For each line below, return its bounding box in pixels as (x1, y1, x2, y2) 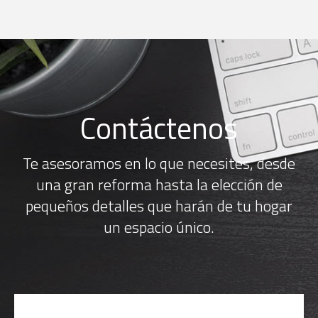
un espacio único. (104, 214, 214, 239)
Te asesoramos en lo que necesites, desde (23, 150, 295, 175)
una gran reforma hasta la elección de (35, 172, 283, 197)
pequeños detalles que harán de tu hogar (26, 193, 292, 218)
